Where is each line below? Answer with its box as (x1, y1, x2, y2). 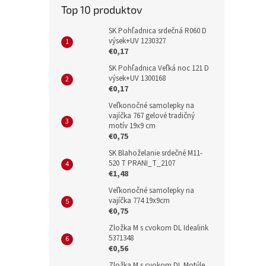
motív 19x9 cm (109, 121, 156, 131)
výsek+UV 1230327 (109, 36, 166, 46)
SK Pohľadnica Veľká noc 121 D (109, 63, 209, 74)
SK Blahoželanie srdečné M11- (109, 148, 202, 159)
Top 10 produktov (61, 3, 142, 16)
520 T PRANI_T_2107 (109, 158, 175, 169)
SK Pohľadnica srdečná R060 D (109, 26, 207, 36)
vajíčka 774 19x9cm (109, 195, 170, 206)
